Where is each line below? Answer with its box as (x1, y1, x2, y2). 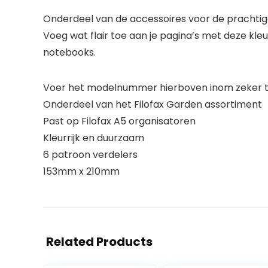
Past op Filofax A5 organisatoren (43, 114, 196, 128)
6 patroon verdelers (43, 148, 138, 162)
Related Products (46, 233, 153, 250)
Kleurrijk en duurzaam (43, 131, 144, 145)
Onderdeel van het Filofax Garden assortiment (43, 98, 262, 111)
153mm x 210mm (43, 165, 120, 178)
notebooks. (43, 45, 96, 59)
